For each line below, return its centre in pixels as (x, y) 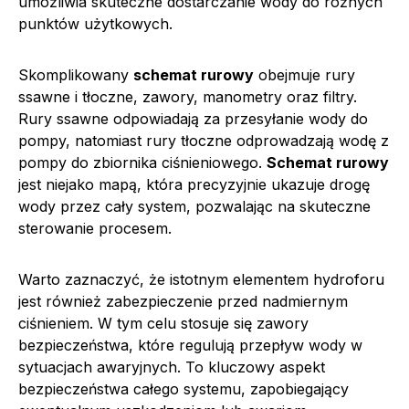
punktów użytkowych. (95, 23)
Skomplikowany (76, 74)
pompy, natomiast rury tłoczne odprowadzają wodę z (204, 140)
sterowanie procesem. (95, 228)
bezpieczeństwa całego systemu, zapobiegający (184, 388)
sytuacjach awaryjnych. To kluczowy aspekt (172, 367)
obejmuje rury (304, 74)
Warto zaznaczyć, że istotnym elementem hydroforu (201, 279)
